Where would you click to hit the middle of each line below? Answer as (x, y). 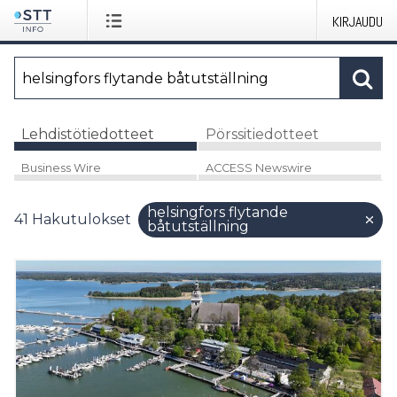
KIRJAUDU (358, 22)
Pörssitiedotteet (262, 134)
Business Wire (61, 167)
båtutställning (198, 226)
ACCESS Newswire (258, 167)
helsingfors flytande (218, 212)
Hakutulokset (82, 219)
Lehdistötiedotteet (88, 134)
